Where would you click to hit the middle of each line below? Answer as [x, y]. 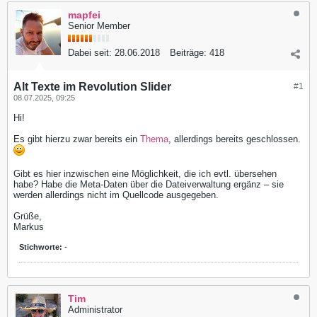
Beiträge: [188, 52]
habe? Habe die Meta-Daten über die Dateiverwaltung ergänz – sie [149, 184]
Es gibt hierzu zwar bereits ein [77, 139]
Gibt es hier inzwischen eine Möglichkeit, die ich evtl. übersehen [145, 173]
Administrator [95, 309]
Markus [29, 226]
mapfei [84, 15]
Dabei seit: [90, 52]
